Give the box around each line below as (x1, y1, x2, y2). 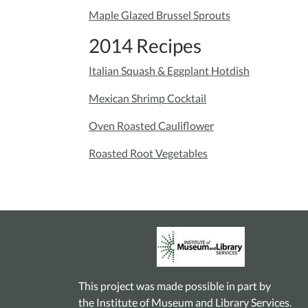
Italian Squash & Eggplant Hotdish (89, 64, 250, 78)
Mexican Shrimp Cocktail (89, 91, 206, 105)
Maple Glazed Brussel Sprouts (89, 8, 230, 22)
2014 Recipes (89, 34, 201, 58)
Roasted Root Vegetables (89, 146, 208, 160)
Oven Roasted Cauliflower (89, 119, 214, 133)
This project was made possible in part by (78, 279, 271, 293)
